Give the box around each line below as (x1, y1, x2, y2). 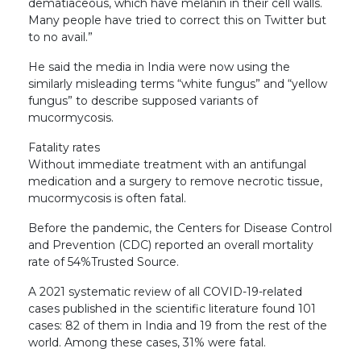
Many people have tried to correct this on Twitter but (28, 12, 326, 27)
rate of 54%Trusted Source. (28, 254, 179, 269)
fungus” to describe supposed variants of (28, 93, 258, 108)
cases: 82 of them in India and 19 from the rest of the (28, 317, 327, 333)
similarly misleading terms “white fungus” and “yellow (28, 76, 327, 91)
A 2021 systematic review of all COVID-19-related (28, 284, 302, 299)
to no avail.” (28, 29, 93, 44)
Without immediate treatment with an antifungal (28, 156, 306, 172)
